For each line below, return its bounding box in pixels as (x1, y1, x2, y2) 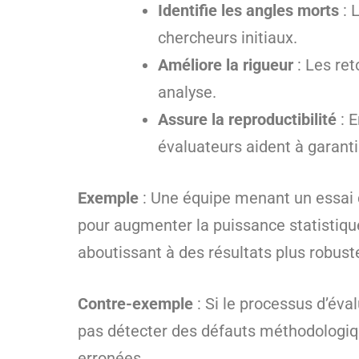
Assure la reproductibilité (158, 110, 337, 129)
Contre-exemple (78, 294, 193, 313)
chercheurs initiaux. (158, 28, 297, 47)
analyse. (158, 83, 216, 102)
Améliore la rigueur (158, 55, 293, 75)
